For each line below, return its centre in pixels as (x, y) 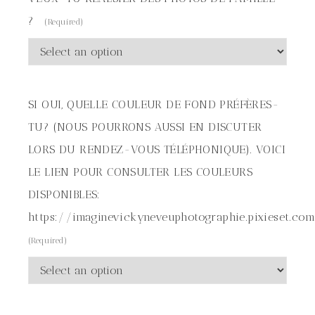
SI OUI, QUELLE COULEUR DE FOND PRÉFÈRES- (154, 104)
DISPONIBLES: (64, 194)
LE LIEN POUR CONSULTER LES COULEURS (140, 172)
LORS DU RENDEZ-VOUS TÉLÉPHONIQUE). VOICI (157, 149)
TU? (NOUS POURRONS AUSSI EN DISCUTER (145, 127)
